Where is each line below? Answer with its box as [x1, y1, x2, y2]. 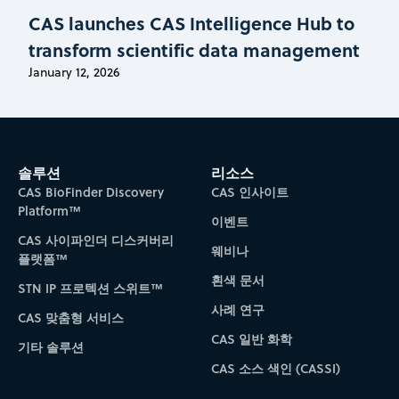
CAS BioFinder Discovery [17, 182, 164, 201]
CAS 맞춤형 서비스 [17, 307, 124, 327]
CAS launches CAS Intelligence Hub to [28, 9, 354, 36]
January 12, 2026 [28, 62, 119, 81]
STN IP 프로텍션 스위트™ [17, 278, 163, 297]
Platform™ [17, 200, 81, 220]
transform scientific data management [28, 36, 360, 62]
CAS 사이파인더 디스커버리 [17, 230, 174, 249]
